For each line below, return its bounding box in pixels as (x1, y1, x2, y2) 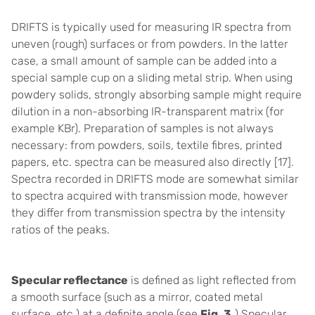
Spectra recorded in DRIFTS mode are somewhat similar (11, 172, 299, 186)
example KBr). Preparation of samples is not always (11, 121, 274, 135)
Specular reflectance (11, 273, 128, 287)
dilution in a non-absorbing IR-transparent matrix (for (11, 104, 284, 118)
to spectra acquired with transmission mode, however (11, 188, 288, 202)
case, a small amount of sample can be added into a (11, 53, 277, 67)
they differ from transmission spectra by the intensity (11, 205, 285, 219)
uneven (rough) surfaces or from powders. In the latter (11, 37, 288, 51)
